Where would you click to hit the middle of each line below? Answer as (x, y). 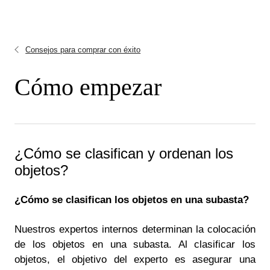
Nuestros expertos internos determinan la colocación (135, 229)
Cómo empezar (88, 87)
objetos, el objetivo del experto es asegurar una (135, 259)
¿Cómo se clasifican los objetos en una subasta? (132, 200)
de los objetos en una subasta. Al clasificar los (135, 244)
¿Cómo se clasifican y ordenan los (124, 153)
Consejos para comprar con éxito (83, 50)
